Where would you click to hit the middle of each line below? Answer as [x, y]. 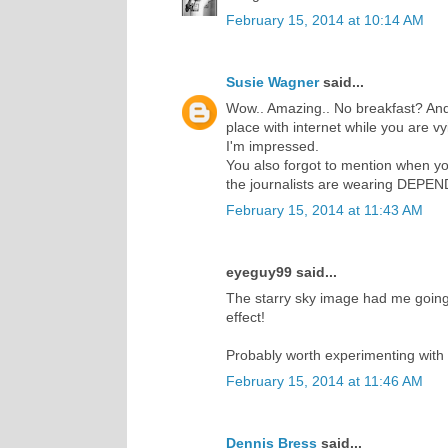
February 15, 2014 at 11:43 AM [324, 209]
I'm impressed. [272, 145]
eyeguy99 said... [281, 271]
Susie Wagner [272, 81]
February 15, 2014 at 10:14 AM [325, 19]
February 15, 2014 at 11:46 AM [324, 380]
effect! [245, 316]
